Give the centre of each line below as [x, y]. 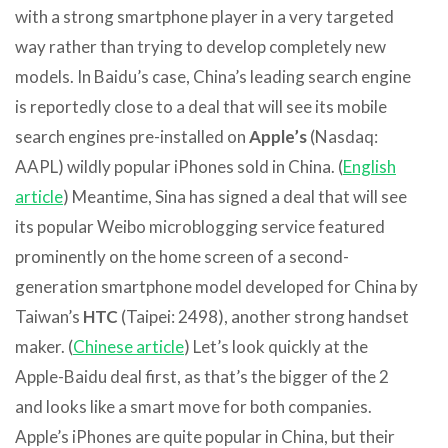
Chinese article [128, 346]
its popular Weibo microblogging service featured [200, 226]
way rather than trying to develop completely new [200, 46]
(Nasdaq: [342, 136]
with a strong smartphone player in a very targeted [204, 16]
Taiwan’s [49, 316]
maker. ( [44, 346]
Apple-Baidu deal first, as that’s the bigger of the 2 [202, 376]
